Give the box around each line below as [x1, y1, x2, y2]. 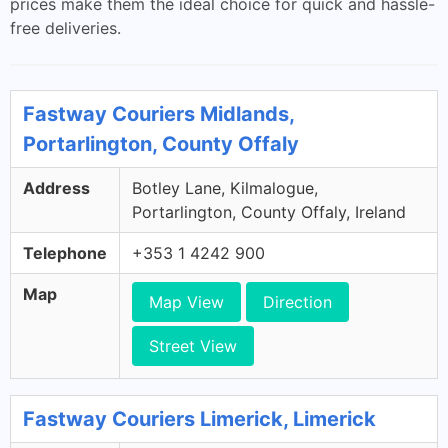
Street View [149, 336, 237, 356]
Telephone [23, 243, 107, 263]
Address [23, 178, 90, 198]
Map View [149, 292, 224, 312]
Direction [263, 292, 332, 312]
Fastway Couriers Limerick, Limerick [23, 407, 376, 431]
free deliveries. [10, 18, 121, 38]
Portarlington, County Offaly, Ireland [132, 202, 406, 222]
